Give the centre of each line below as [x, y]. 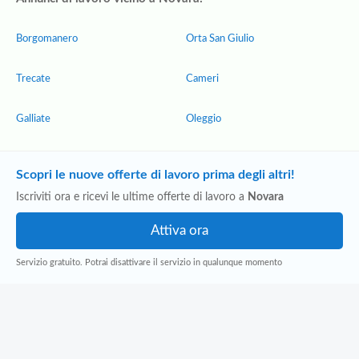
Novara [266, 197]
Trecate [33, 79]
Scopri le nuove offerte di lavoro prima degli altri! [155, 175]
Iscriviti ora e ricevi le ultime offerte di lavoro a [132, 197]
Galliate [33, 119]
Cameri [202, 79]
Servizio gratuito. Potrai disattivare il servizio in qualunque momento [149, 262]
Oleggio [204, 119]
